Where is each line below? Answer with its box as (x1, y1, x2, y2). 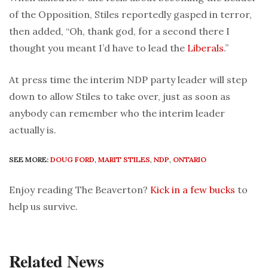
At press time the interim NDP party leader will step (9, 74, 247, 86)
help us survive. (9, 200, 78, 213)
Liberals (187, 42, 224, 54)
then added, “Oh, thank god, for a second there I (9, 25, 230, 38)
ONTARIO (173, 155, 206, 165)
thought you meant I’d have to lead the (9, 42, 187, 54)
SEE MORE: (9, 155, 48, 165)
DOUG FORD (50, 155, 95, 165)
